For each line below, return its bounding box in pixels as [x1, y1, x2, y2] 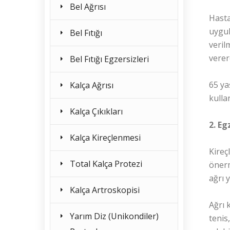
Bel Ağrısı [70, 1, 106, 12]
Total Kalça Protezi [70, 158, 142, 169]
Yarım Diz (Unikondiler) [70, 210, 159, 222]
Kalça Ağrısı [70, 80, 113, 91]
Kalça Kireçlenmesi [70, 132, 141, 143]
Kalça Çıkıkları [70, 106, 123, 117]
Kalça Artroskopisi [70, 184, 140, 196]
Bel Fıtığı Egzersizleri [70, 53, 149, 65]
